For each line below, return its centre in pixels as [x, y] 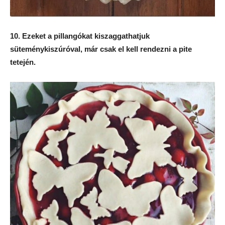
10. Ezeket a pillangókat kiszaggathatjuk [80, 36]
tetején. [23, 62]
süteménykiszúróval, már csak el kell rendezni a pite [101, 49]
